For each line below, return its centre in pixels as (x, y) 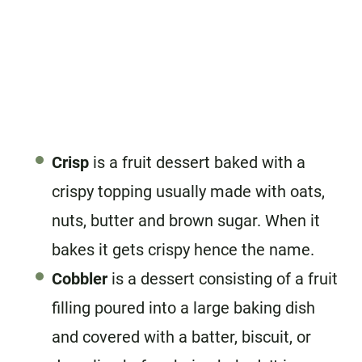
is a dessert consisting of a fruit (223, 279)
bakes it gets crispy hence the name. (183, 250)
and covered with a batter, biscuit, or (181, 337)
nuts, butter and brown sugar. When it (186, 221)
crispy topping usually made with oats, (188, 192)
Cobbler (80, 279)
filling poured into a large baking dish (183, 308)
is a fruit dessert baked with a (197, 163)
